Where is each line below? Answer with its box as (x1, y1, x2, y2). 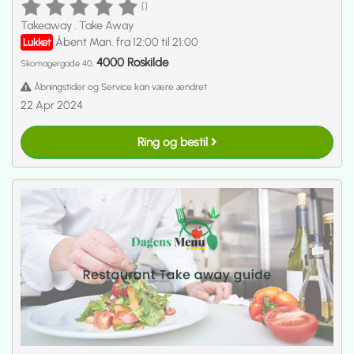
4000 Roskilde (96, 55, 168, 70)
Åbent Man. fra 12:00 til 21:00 (55, 34, 198, 49)
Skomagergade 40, (21, 58, 96, 69)
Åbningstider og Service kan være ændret (32, 81, 207, 92)
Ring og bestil (137, 134, 211, 149)
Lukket (23, 36, 51, 48)
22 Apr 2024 (21, 97, 83, 112)
